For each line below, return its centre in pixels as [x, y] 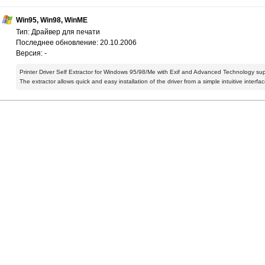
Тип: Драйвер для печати [58, 32]
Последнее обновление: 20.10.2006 [76, 43]
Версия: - [31, 54]
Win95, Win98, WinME [52, 20]
